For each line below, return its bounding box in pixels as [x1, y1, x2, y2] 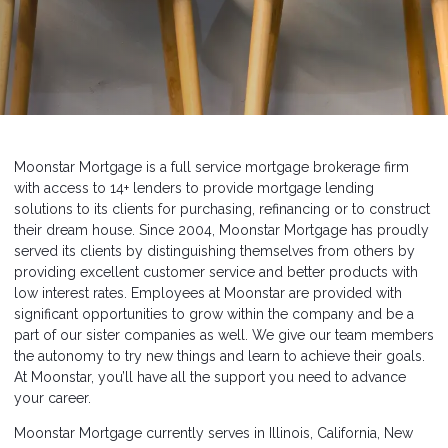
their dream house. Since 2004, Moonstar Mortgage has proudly [14, 222, 429, 238]
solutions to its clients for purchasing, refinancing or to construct [14, 201, 430, 217]
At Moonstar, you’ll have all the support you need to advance [14, 369, 406, 385]
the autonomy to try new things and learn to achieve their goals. [14, 348, 425, 364]
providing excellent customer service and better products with [14, 264, 418, 280]
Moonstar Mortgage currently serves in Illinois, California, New [14, 425, 413, 441]
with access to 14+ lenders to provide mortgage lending [14, 180, 374, 196]
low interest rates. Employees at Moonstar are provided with [14, 285, 402, 301]
